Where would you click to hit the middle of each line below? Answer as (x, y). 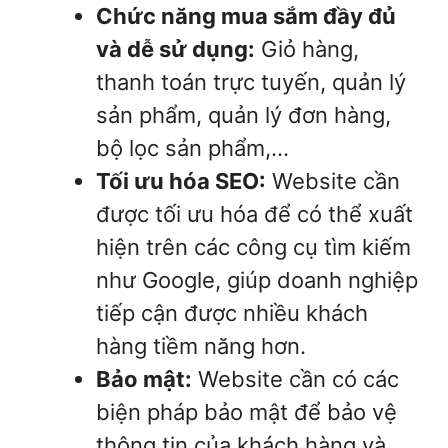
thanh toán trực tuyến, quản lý (251, 81)
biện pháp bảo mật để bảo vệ (246, 411)
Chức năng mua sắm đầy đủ (246, 15)
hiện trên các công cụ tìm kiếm (253, 246)
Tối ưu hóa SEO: (181, 180)
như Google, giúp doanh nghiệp (257, 279)
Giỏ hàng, (307, 48)
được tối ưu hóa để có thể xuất (254, 213)
